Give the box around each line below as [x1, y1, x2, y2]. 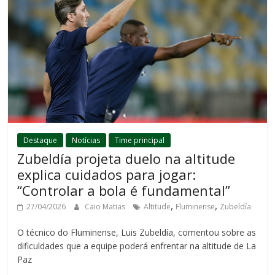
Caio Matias [85, 201, 128, 212]
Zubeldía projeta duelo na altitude [17, 149, 236, 168]
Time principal [115, 135, 165, 146]
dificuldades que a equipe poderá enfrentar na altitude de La [17, 240, 257, 252]
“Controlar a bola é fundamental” [17, 181, 231, 200]
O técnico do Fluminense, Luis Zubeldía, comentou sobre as [17, 227, 257, 239]
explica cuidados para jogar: [17, 165, 196, 184]
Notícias [72, 135, 101, 146]
